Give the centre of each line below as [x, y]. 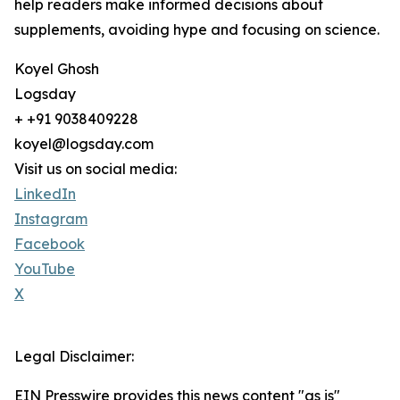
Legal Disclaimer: [74, 357]
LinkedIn [45, 194]
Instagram [51, 219]
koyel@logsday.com [84, 144]
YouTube [45, 269]
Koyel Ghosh [57, 69]
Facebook [50, 244]
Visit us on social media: [96, 169]
